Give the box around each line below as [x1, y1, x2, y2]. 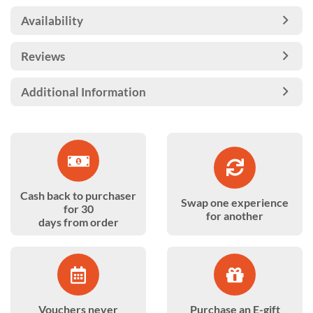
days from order [38, 215, 119, 228]
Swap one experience [181, 195, 289, 209]
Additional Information [21, 85, 146, 99]
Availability [21, 13, 83, 28]
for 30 [63, 202, 94, 215]
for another [206, 208, 263, 222]
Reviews [21, 49, 65, 64]
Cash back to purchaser [20, 189, 136, 202]
